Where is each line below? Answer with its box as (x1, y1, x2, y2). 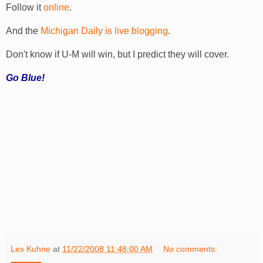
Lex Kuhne (11, 244, 50, 254)
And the (6, 26, 41, 36)
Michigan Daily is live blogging (41, 26, 168, 36)
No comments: (163, 244, 218, 254)
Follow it (6, 2, 43, 13)
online (43, 2, 69, 13)
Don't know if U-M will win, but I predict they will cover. (6, 49, 229, 60)
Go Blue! (6, 73, 45, 83)
